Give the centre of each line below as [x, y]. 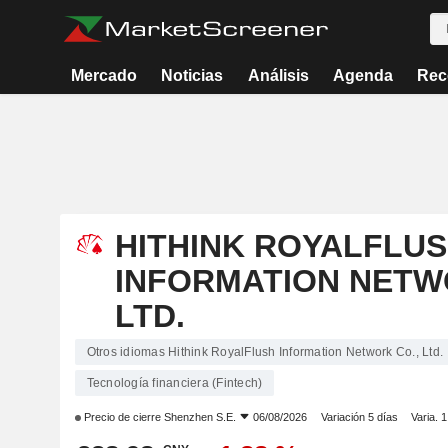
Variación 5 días [359, 417]
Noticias [192, 75]
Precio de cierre [122, 417]
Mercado [104, 75]
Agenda [362, 75]
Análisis [278, 75]
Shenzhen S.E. [199, 417]
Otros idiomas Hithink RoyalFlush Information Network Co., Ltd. [264, 352]
